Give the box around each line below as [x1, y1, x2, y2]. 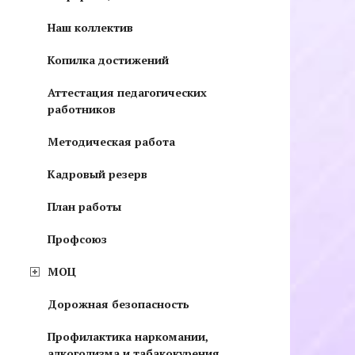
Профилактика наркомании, [48, 328, 208, 344]
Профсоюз [48, 231, 107, 246]
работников [48, 101, 116, 116]
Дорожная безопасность [48, 296, 189, 311]
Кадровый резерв [48, 166, 147, 181]
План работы [48, 198, 121, 214]
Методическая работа [48, 133, 175, 149]
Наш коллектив [48, 19, 133, 35]
